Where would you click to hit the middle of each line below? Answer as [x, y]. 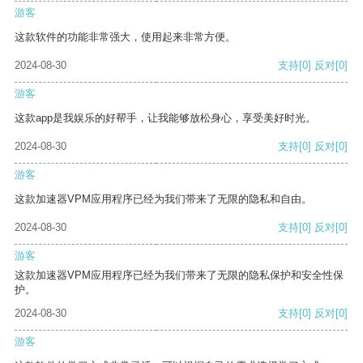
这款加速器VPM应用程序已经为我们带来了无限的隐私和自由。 [163, 199]
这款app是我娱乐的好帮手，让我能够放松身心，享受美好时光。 [165, 118]
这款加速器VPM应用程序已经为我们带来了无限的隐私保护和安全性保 [179, 275]
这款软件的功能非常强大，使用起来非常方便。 [125, 37]
